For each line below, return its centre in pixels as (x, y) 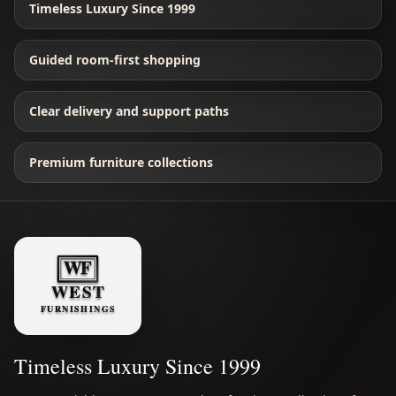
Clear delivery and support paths (129, 111)
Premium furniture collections (121, 163)
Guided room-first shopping (115, 60)
